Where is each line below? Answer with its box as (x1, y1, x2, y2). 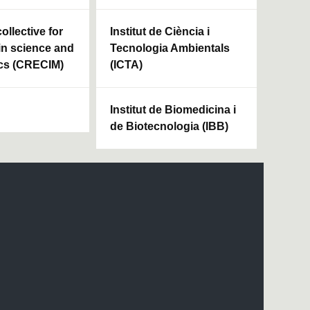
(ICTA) (110, 59, 143, 71)
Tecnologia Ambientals (110, 42, 230, 55)
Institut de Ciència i (110, 26, 210, 38)
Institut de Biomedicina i (110, 104, 236, 116)
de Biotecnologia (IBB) (110, 120, 228, 133)
